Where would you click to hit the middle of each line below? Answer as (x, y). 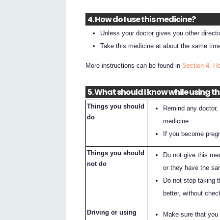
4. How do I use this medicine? (141, 20)
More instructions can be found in (134, 66)
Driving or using (112, 212)
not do (97, 164)
